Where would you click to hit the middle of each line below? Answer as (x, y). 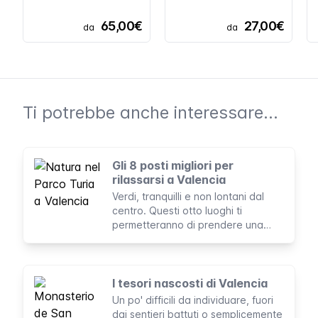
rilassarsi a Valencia (169, 180)
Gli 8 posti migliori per (173, 165)
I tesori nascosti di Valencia (190, 283)
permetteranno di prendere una (188, 225)
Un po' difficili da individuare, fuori (193, 300)
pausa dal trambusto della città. (188, 239)
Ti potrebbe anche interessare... (150, 113)
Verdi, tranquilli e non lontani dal (188, 196)
